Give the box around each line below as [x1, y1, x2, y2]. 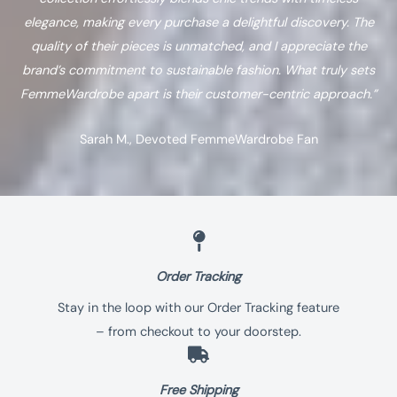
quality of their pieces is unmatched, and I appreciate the [30, 37, 367, 55]
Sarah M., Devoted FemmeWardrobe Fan [79, 130, 318, 148]
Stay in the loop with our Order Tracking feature [58, 299, 339, 316]
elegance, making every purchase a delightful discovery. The [23, 13, 374, 31]
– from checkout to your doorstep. [96, 323, 301, 340]
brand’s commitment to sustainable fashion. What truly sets [22, 61, 375, 79]
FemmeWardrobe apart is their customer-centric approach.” [20, 85, 377, 103]
